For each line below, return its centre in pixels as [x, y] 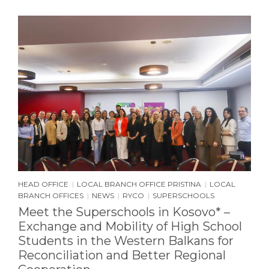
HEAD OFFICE [43, 184]
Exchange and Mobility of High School [130, 226]
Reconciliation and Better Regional [122, 255]
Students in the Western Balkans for [126, 240]
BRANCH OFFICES [51, 195]
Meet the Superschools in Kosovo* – [124, 212]
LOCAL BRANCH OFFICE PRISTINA [139, 184]
